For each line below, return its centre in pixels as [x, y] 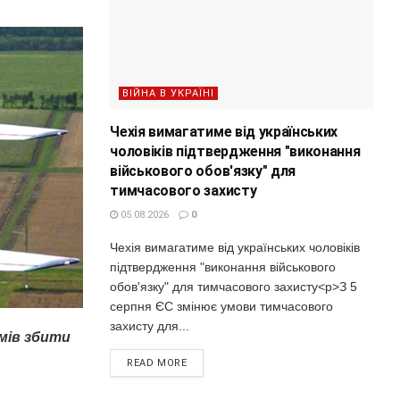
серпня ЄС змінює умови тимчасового [222, 306]
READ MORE [157, 362]
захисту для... [150, 325]
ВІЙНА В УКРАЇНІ [169, 93]
